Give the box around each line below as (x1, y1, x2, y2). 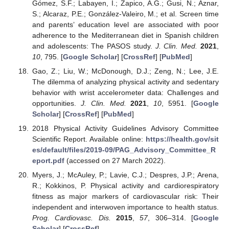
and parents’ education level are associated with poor (32, 20, 219, 29)
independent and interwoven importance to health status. (32, 203, 219, 212)
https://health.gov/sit (146, 135, 219, 144)
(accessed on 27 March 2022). (64, 156, 166, 165)
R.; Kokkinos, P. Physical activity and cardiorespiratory (32, 181, 219, 190)
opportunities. (32, 99, 81, 107)
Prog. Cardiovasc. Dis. (32, 214, 111, 222)
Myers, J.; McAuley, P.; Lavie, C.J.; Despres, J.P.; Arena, (32, 171, 219, 179)
